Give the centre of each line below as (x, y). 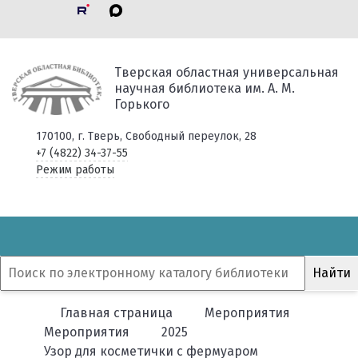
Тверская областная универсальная (226, 72)
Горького (141, 104)
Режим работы (75, 170)
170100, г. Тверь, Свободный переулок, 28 (146, 136)
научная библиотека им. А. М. (204, 88)
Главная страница (116, 313)
